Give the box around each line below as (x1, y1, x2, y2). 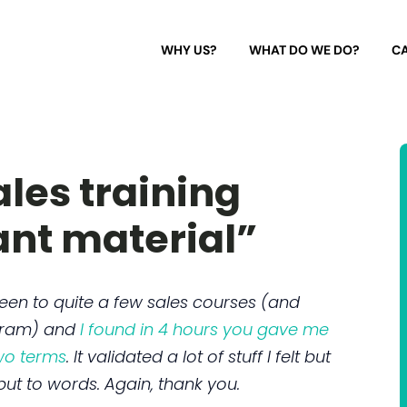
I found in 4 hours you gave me (80, 317, 329, 341)
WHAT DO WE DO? (248, 42, 360, 58)
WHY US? (160, 42, 217, 58)
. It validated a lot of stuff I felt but (66, 344, 331, 368)
